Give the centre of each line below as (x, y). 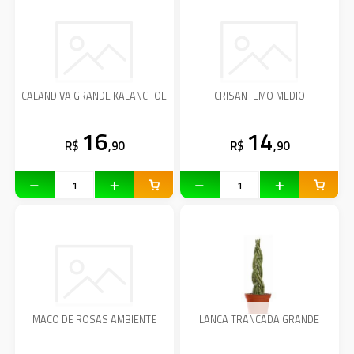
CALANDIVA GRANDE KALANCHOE (94, 96)
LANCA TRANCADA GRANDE (260, 320)
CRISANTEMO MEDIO (259, 96)
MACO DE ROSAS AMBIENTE (94, 320)
